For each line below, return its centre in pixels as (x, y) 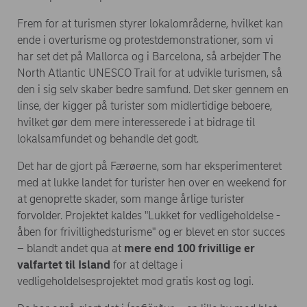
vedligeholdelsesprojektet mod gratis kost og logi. (135, 281)
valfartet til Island (64, 265)
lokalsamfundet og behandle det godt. (108, 139)
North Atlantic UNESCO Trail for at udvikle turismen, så (150, 73)
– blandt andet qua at (71, 248)
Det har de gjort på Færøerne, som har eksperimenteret (149, 166)
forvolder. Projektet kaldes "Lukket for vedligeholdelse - (149, 216)
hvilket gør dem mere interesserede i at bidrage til (136, 122)
